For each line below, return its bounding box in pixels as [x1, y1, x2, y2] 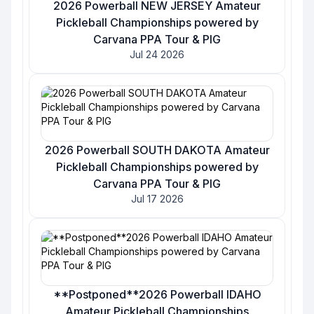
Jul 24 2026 [130, 48, 184, 60]
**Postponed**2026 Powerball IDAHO [53, 287, 261, 301]
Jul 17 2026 [130, 193, 184, 205]
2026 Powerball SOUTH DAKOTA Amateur [44, 143, 270, 157]
